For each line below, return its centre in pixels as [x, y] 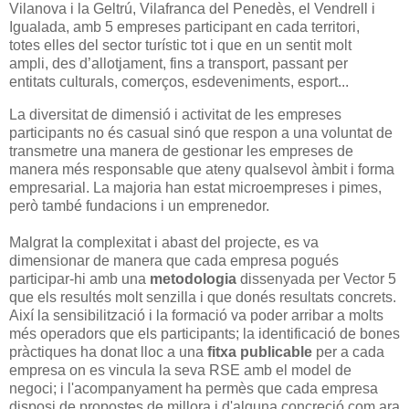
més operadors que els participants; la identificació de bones [204, 333]
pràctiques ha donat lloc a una [108, 351]
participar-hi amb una [79, 278]
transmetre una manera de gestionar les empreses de [181, 151]
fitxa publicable [260, 351]
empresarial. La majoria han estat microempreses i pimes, [195, 187]
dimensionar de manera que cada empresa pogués [174, 260]
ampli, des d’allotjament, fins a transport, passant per [178, 64]
